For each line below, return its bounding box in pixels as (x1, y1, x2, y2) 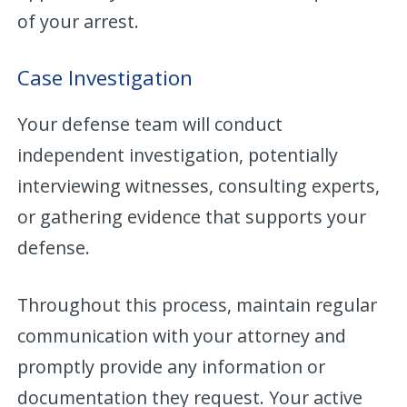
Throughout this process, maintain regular (17, 292, 378, 317)
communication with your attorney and (17, 323, 347, 348)
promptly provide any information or (17, 353, 326, 379)
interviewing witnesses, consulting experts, (17, 173, 381, 198)
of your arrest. (17, 8, 140, 34)
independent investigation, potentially (17, 142, 339, 167)
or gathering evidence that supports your (17, 203, 367, 229)
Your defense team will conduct (17, 111, 283, 136)
